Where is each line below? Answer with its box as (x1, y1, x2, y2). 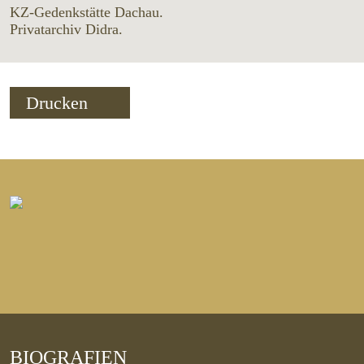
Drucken (26, 93, 93, 114)
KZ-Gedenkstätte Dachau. (10, 4, 163, 21)
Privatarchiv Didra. (10, 21, 123, 38)
